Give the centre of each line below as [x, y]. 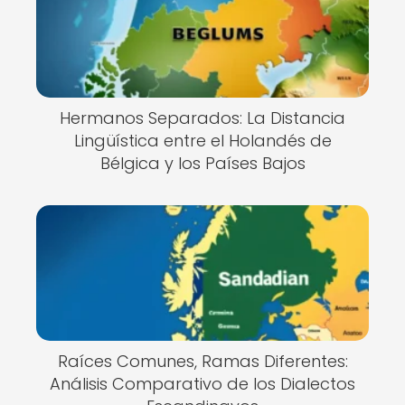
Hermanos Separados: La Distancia [202, 118]
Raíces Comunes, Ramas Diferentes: [202, 361]
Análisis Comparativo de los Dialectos [202, 383]
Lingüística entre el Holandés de [202, 141]
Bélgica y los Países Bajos [202, 163]
